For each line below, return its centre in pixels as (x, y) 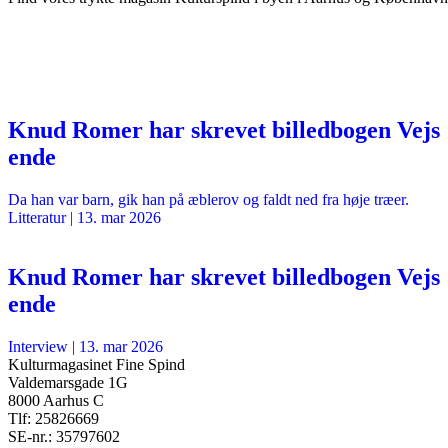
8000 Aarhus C (56, 401)
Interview (38, 347)
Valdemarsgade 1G (68, 383)
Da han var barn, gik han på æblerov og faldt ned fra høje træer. (208, 199)
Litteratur (37, 217)
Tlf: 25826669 (53, 419)
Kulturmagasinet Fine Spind (96, 365)
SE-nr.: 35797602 (64, 437)
